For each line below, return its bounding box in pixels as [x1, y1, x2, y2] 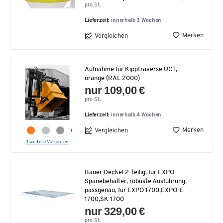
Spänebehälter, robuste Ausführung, [85, 178, 187, 185]
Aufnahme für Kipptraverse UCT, [85, 66, 177, 73]
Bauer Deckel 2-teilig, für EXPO [85, 169, 174, 176]
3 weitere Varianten [25, 139, 69, 145]
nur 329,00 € [85, 205, 145, 218]
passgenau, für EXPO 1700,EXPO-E [85, 187, 184, 194]
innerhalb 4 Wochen [111, 112, 162, 118]
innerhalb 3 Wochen [111, 18, 162, 23]
